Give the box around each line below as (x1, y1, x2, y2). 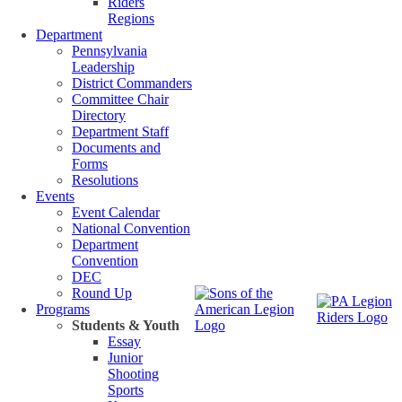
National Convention (72, 221, 190, 236)
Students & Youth (72, 318, 179, 333)
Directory (72, 108, 126, 123)
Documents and (72, 140, 161, 155)
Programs (36, 301, 90, 317)
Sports (108, 382, 144, 398)
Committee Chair (72, 92, 169, 107)
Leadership (72, 59, 135, 74)
